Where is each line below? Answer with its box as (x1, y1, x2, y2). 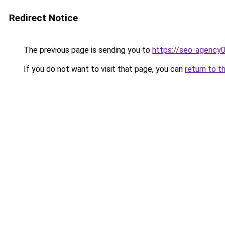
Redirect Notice (9, 12, 78, 24)
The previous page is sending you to (22, 45, 152, 55)
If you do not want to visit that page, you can (22, 64, 185, 74)
